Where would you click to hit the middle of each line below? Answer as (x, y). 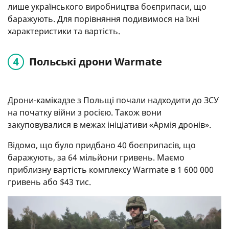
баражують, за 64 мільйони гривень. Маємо (96, 157)
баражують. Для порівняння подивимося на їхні (104, 19)
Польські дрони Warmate (96, 62)
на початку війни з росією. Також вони (85, 112)
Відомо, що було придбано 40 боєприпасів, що (102, 145)
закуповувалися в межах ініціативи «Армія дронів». (109, 124)
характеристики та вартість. (64, 31)
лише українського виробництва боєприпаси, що (107, 7)
